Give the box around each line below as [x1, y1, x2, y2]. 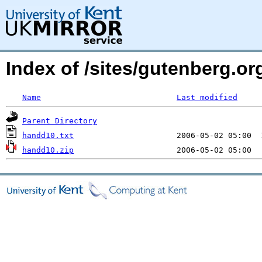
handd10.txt [22, 131, 74, 140]
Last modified [177, 93, 237, 102]
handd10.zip [22, 146, 74, 154]
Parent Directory [22, 116, 97, 125]
